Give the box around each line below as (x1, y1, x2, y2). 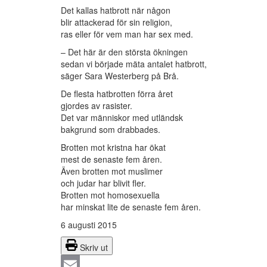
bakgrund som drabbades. (61, 123, 160, 136)
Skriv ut (80, 241, 108, 254)
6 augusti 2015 (61, 219, 117, 231)
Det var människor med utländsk (61, 111, 183, 124)
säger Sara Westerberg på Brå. (61, 70, 179, 82)
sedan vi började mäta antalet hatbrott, (61, 58, 207, 70)
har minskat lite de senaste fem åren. (61, 201, 201, 213)
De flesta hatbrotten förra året (61, 88, 173, 100)
